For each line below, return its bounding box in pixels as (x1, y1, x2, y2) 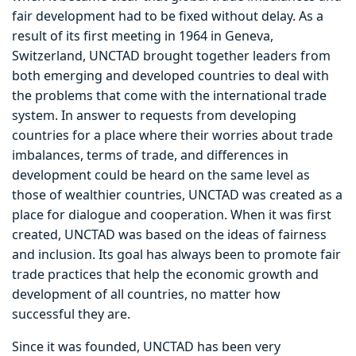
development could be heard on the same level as (12, 166, 310, 184)
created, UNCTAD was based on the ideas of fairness (12, 226, 327, 244)
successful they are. (12, 305, 130, 323)
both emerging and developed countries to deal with (12, 67, 329, 85)
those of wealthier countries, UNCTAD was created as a (12, 186, 342, 204)
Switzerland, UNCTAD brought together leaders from (12, 47, 331, 65)
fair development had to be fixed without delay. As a (12, 7, 323, 25)
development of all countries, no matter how (12, 285, 281, 304)
